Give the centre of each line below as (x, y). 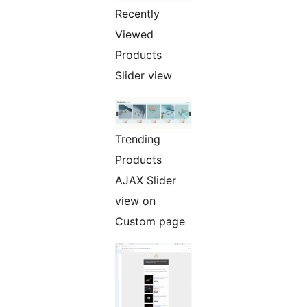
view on (135, 201)
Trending (138, 139)
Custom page (150, 222)
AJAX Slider (146, 181)
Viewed (134, 35)
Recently (137, 14)
